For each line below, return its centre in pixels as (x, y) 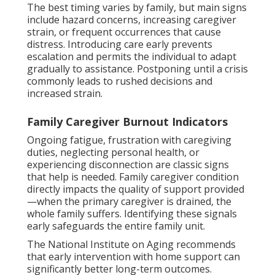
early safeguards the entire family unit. (116, 226)
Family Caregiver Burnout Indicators (127, 121)
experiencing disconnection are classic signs (128, 164)
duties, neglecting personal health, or (113, 152)
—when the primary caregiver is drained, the (129, 201)
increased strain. (65, 93)
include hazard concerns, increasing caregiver (132, 19)
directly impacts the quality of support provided (136, 189)
